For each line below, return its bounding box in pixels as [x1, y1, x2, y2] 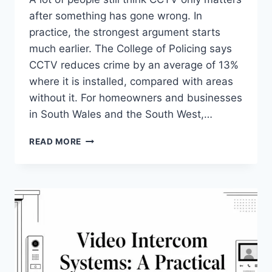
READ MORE [29, 137, 82, 147]
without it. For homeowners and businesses [29, 92, 242, 104]
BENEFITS [81, 159, 124, 169]
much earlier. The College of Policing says [29, 42, 232, 55]
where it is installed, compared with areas [29, 75, 233, 88]
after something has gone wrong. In [29, 10, 202, 22]
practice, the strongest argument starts [29, 26, 220, 39]
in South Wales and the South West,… [29, 108, 212, 121]
